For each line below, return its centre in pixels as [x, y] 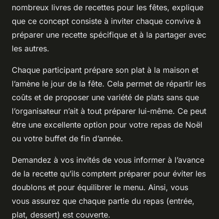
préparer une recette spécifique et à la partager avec [109, 34]
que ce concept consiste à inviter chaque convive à [106, 21]
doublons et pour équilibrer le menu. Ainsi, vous [100, 187]
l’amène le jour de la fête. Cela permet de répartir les [109, 83]
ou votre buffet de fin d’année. [67, 138]
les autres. [31, 48]
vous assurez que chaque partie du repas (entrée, [103, 201]
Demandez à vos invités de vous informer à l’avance [108, 160]
